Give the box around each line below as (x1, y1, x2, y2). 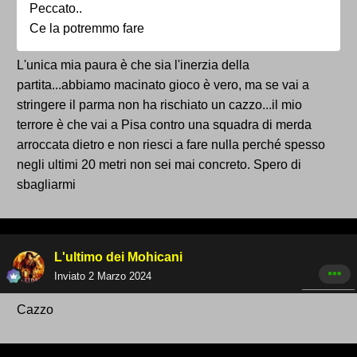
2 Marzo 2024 (88, 270, 151, 283)
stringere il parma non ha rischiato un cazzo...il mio (17, 98, 302, 112)
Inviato (54, 270, 88, 283)
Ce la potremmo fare (29, 22, 144, 36)
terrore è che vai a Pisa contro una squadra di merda (17, 118, 312, 132)
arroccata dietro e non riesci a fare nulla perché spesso (17, 138, 325, 152)
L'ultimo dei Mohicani (54, 250, 182, 265)
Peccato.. (29, 2, 85, 16)
